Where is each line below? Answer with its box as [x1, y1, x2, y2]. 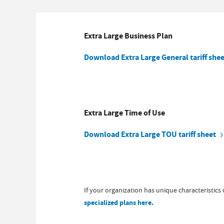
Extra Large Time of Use [84, 107, 165, 118]
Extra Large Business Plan [84, 30, 172, 41]
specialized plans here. [84, 198, 153, 207]
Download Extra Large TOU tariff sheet [84, 129, 217, 139]
